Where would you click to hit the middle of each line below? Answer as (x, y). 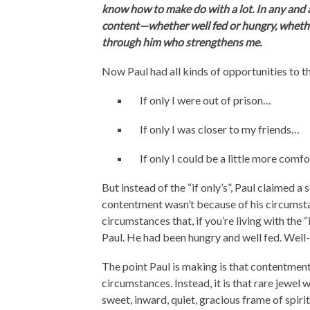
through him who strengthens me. (182, 42)
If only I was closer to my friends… (220, 129)
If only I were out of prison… (206, 100)
